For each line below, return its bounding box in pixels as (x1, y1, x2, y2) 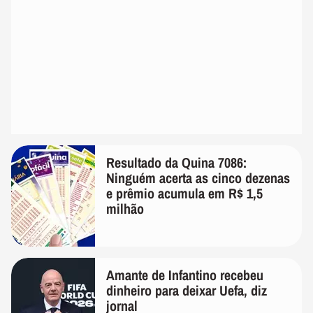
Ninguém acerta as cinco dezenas (106, 168, 290, 188)
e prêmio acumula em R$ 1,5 (106, 184, 263, 203)
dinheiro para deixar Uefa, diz (106, 281, 267, 300)
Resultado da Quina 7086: (106, 153, 247, 173)
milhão (106, 199, 144, 219)
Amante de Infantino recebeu (106, 265, 263, 285)
